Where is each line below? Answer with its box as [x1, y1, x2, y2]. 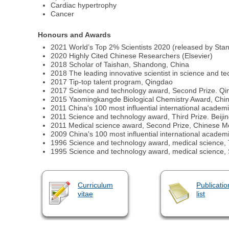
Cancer [51, 9, 75, 18]
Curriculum [77, 181, 113, 190]
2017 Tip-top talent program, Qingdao [51, 78, 173, 86]
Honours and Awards [38, 31, 111, 39]
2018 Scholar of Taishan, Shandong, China [51, 60, 190, 69]
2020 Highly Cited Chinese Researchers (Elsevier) [51, 52, 213, 60]
